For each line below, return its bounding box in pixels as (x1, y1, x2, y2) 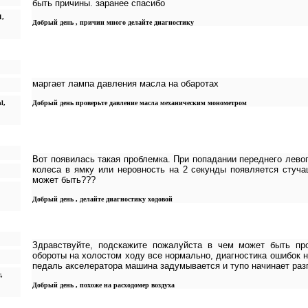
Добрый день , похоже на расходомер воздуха (32, 281, 175, 289)
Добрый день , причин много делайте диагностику (32, 19, 194, 27)
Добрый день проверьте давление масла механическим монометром (32, 99, 247, 107)
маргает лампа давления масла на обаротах (32, 78, 219, 89)
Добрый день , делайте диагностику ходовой (32, 195, 173, 203)
